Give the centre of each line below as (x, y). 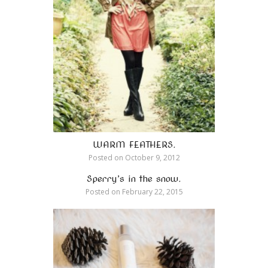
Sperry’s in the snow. (134, 179)
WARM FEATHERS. (134, 144)
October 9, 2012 (151, 157)
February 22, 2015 (151, 191)
